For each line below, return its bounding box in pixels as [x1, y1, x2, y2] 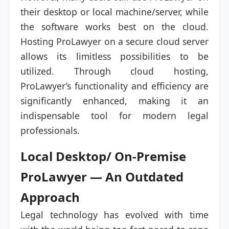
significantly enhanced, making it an [20, 95, 209, 107]
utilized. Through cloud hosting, [20, 65, 209, 77]
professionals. [20, 124, 80, 136]
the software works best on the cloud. [20, 20, 209, 33]
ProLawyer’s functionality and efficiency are [20, 80, 209, 92]
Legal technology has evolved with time [20, 209, 209, 221]
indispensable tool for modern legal [20, 109, 209, 122]
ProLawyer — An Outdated [20, 168, 184, 185]
